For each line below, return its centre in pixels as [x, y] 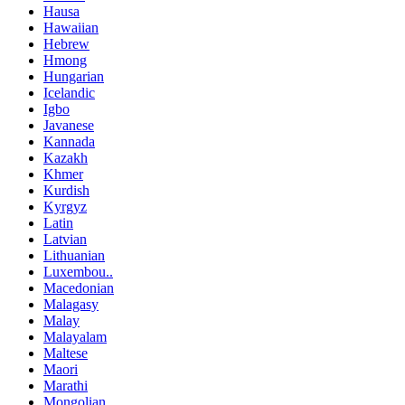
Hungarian [74, 76]
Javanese [69, 125]
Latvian [65, 239]
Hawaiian [71, 27]
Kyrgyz [65, 206]
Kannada [69, 141]
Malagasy [71, 304]
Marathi [66, 385]
